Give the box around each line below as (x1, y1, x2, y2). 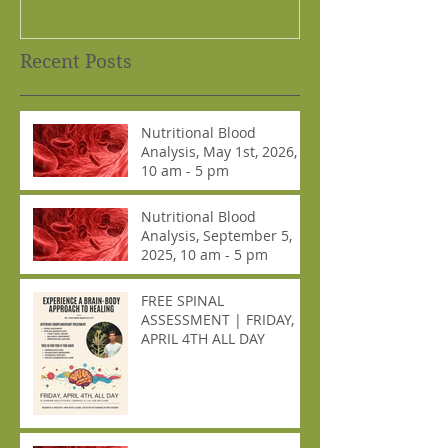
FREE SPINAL (141, 290, 224, 310)
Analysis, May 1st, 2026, (141, 141, 297, 161)
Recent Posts (20, 49, 132, 73)
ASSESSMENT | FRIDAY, (141, 309, 294, 329)
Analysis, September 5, (141, 225, 292, 245)
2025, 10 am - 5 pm (225, 244, 268, 264)
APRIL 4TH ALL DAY (141, 328, 265, 348)
